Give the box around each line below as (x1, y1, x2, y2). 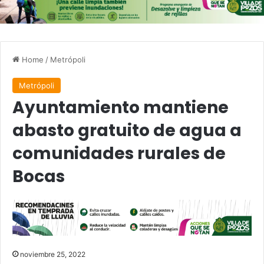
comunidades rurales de (12, 142, 226, 166)
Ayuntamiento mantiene (12, 96, 229, 120)
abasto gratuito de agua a (12, 119, 242, 143)
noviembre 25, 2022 (20, 249, 85, 259)
